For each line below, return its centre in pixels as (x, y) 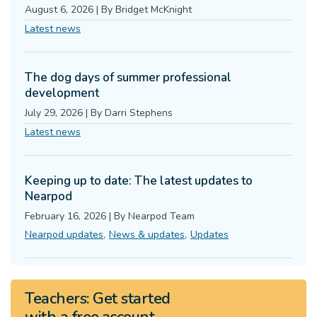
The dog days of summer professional (128, 77)
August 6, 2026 (59, 9)
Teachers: (57, 298)
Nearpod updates (64, 234)
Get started (129, 298)
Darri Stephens (139, 113)
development (62, 93)
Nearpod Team (161, 216)
